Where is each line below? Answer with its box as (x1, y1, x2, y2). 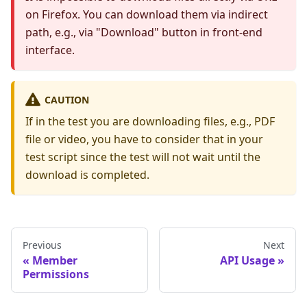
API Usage (220, 252, 275, 268)
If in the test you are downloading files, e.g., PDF (25, 113, 275, 129)
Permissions (23, 266, 89, 282)
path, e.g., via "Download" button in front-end (25, 24, 262, 40)
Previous (23, 238, 62, 251)
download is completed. (25, 167, 149, 182)
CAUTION (44, 93, 89, 106)
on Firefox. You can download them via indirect (25, 6, 268, 22)
